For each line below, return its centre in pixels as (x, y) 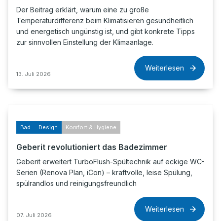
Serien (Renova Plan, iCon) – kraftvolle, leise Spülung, (104, 172)
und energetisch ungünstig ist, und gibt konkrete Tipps (106, 31)
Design (48, 127)
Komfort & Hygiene (91, 127)
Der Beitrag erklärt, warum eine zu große (83, 10)
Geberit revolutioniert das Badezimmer (92, 147)
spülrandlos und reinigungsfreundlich (76, 183)
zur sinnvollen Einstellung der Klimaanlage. (85, 42)
